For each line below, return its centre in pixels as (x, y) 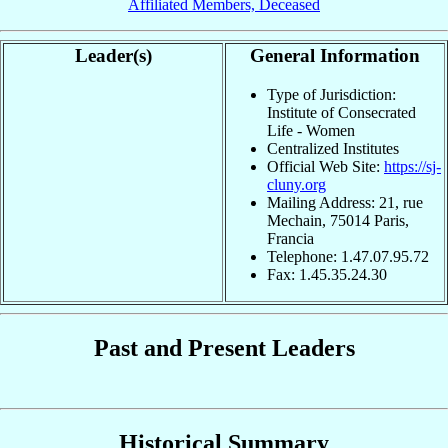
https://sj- (412, 167)
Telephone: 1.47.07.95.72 (348, 257)
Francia (290, 239)
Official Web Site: (325, 167)
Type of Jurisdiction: (331, 95)
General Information (335, 56)
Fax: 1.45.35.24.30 (327, 275)
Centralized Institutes (333, 149)
